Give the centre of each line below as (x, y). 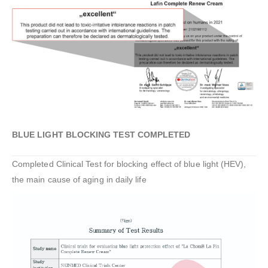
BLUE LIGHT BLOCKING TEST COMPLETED (101, 135)
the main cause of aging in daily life (79, 180)
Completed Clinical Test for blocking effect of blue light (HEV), (129, 164)
